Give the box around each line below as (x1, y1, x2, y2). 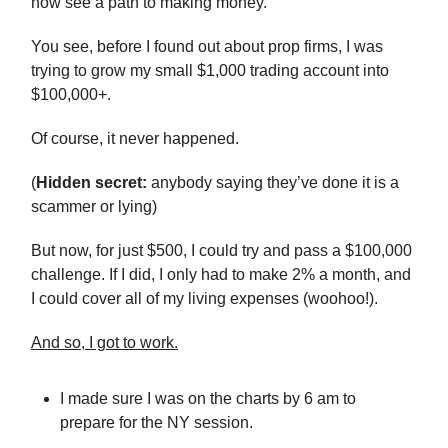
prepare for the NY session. (60, 414, 253, 432)
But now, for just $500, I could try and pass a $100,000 (31, 242, 412, 260)
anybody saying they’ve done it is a (147, 174, 399, 192)
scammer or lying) (31, 198, 157, 216)
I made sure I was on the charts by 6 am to (60, 390, 356, 408)
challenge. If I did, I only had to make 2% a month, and (31, 266, 411, 284)
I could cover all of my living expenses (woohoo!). (31, 290, 378, 308)
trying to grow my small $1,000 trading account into (31, 62, 389, 80)
